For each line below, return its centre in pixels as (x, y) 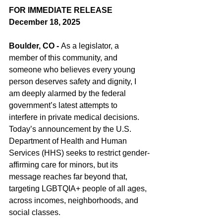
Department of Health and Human (69, 141)
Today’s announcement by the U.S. (71, 129)
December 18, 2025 (45, 22)
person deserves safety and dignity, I (74, 82)
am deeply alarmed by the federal (68, 93)
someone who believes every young (73, 70)
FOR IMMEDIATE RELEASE (61, 10)
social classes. (35, 212)
